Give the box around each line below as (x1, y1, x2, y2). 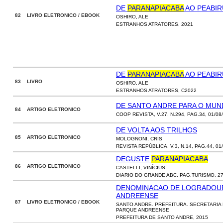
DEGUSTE (116, 155, 151, 163)
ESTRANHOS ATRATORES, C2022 (116, 88, 197, 93)
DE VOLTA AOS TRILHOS (116, 126, 197, 134)
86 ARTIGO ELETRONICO (15, 163, 81, 169)
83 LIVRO (15, 79, 42, 84)
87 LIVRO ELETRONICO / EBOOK (15, 199, 100, 205)
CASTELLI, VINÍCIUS (116, 165, 165, 170)
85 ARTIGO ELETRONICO (15, 134, 81, 140)
